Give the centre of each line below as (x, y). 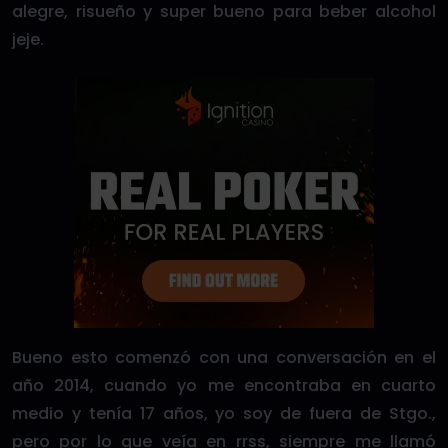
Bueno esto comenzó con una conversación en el (224, 357)
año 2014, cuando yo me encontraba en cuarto (224, 385)
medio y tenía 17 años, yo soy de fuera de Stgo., (224, 413)
